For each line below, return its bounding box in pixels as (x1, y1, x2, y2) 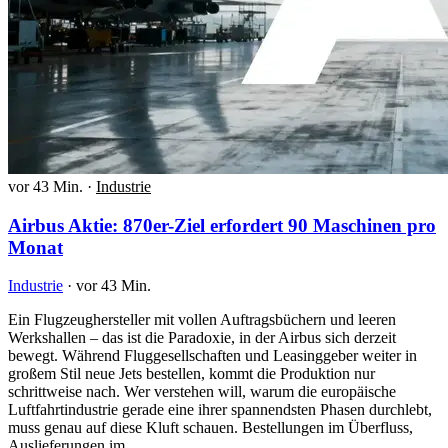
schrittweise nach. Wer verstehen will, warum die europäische (8, 383, 396, 401)
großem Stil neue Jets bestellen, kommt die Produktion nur (8, 365, 375, 383)
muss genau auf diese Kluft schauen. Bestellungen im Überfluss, (8, 419, 413, 437)
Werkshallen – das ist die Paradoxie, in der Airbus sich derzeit (8, 329, 396, 347)
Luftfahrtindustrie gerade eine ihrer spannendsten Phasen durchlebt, (8, 401, 432, 419)
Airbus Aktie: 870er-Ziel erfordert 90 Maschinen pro (8, 214, 436, 236)
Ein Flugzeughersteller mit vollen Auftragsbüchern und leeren (8, 311, 396, 329)
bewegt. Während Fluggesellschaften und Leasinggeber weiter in (8, 347, 417, 365)
